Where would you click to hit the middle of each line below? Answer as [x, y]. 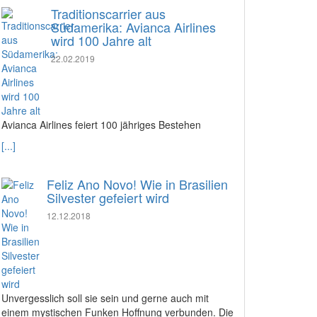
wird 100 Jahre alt [101, 40]
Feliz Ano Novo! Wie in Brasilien [137, 184]
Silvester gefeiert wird [108, 197]
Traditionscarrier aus [108, 13]
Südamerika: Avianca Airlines [133, 27]
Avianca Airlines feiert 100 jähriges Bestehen [101, 125]
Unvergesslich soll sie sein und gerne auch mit [105, 298]
